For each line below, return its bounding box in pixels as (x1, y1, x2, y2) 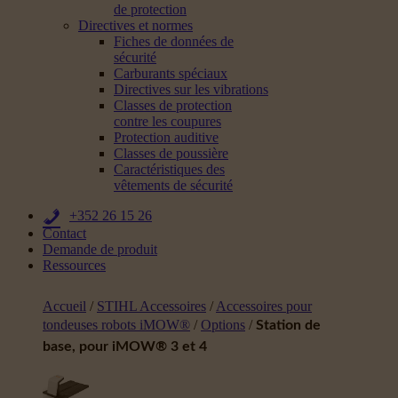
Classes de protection (114, 98, 232, 113)
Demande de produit (43, 242, 157, 257)
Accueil (43, 298, 86, 314)
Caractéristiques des (114, 162, 225, 177)
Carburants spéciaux (114, 66, 227, 81)
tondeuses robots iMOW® (43, 317, 190, 332)
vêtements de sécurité (114, 178, 233, 193)
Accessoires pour (216, 298, 312, 314)
